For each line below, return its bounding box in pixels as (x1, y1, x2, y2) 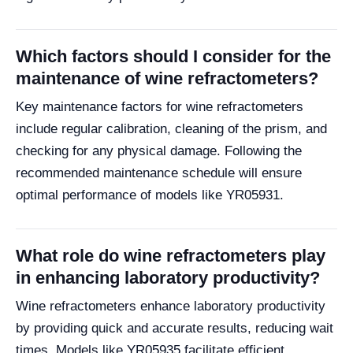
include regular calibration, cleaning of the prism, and (16, 121, 327, 137)
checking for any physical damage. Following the (16, 143, 302, 159)
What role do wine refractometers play (16, 246, 325, 266)
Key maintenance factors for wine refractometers (16, 99, 303, 115)
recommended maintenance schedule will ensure (16, 165, 302, 181)
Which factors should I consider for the (16, 46, 331, 67)
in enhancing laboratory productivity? (16, 268, 320, 288)
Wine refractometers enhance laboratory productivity (16, 299, 325, 314)
